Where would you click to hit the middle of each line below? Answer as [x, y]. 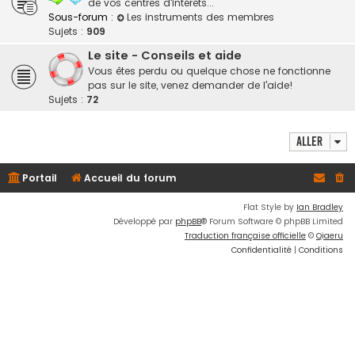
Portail [40, 178]
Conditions [321, 250]
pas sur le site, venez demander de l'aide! [191, 85]
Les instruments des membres [200, 17]
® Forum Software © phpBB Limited [272, 221]
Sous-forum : [81, 17]
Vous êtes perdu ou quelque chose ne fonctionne [209, 71]
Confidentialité [261, 250]
